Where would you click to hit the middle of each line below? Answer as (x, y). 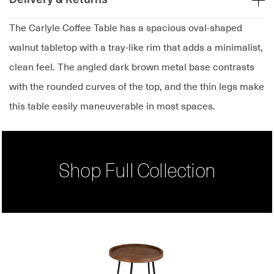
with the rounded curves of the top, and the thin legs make (137, 87)
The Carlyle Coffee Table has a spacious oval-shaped (126, 28)
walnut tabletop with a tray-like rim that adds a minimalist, (136, 48)
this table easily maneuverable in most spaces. (112, 107)
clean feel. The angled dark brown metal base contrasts (132, 68)
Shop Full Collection (137, 172)
